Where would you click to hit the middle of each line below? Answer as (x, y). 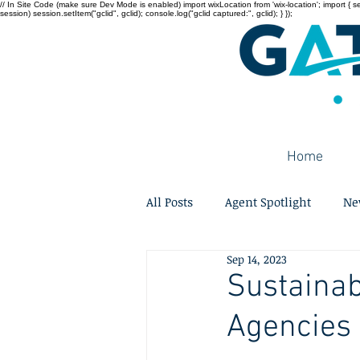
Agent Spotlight (268, 201)
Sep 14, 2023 (257, 259)
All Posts (170, 201)
